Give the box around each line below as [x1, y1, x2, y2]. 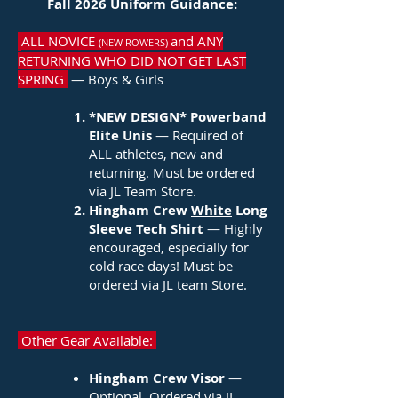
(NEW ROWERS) [99, 36, 171, 49]
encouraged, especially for [89, 238, 249, 256]
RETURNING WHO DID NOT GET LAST [18, 52, 246, 69]
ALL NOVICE [21, 32, 99, 50]
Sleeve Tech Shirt [89, 219, 207, 238]
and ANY [171, 32, 223, 50]
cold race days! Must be [89, 257, 233, 275]
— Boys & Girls [68, 70, 163, 88]
